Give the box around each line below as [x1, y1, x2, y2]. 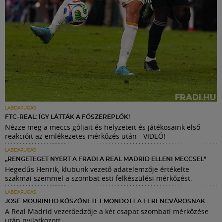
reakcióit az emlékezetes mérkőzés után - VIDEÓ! [5, 131, 166, 141]
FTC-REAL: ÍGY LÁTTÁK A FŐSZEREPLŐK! [5, 113, 130, 120]
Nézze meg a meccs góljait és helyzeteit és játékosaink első [5, 122, 200, 132]
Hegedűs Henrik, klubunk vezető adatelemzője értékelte [5, 164, 189, 174]
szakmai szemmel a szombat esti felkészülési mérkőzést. [5, 173, 192, 183]
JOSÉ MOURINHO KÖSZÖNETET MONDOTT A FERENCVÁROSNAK [5, 198, 205, 204]
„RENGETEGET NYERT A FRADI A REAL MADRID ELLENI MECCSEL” [5, 156, 206, 162]
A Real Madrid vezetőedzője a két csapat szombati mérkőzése [5, 206, 209, 216]
